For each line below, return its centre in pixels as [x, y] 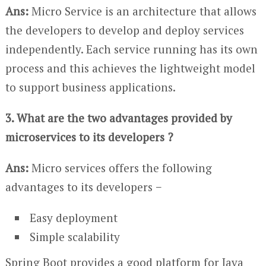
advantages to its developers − [83, 187]
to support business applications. [90, 87]
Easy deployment [72, 218]
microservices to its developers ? [89, 137]
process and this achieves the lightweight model [130, 68]
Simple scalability [74, 237]
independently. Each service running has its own [131, 49]
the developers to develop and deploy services [124, 30]
